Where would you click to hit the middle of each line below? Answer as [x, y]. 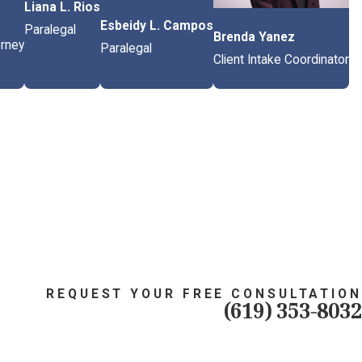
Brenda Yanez [254, 38]
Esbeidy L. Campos [157, 26]
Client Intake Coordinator [281, 60]
